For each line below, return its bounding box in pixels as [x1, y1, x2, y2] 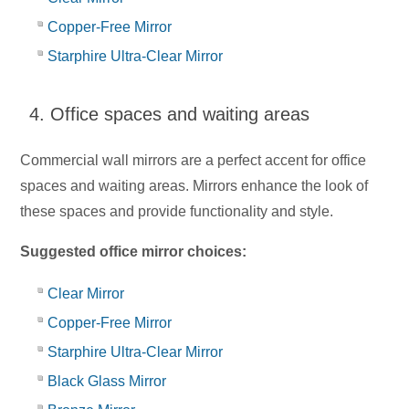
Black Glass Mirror [47, 373, 167, 390]
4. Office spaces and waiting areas [29, 104, 310, 125]
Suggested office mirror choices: [20, 244, 247, 260]
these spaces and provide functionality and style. [20, 204, 338, 220]
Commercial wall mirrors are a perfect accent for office [20, 152, 367, 169]
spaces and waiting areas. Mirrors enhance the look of [20, 178, 369, 194]
